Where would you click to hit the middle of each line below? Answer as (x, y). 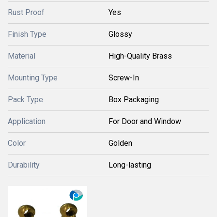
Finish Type (27, 34)
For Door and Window (145, 122)
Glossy (120, 34)
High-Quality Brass (140, 56)
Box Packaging (134, 100)
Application (27, 122)
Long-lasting (130, 165)
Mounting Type (33, 78)
